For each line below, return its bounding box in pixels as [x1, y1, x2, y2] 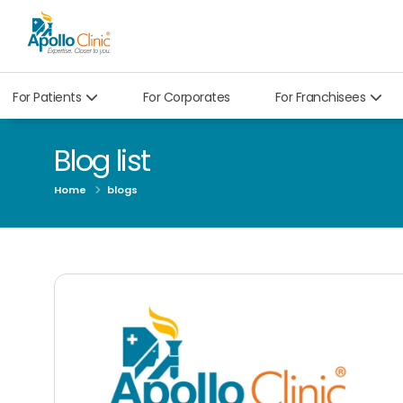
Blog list [54, 140, 150, 181]
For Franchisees [274, 87, 365, 106]
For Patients [13, 87, 81, 106]
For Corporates [142, 87, 230, 106]
